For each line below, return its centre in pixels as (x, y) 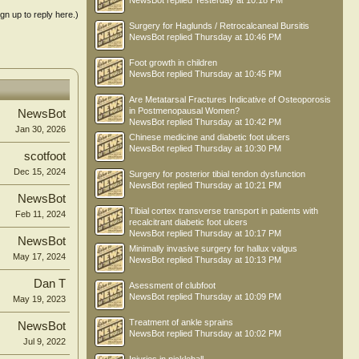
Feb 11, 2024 (40, 214)
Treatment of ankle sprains (181, 322)
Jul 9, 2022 (44, 341)
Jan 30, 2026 (40, 129)
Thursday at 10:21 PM (238, 185)
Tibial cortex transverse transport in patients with (224, 211)
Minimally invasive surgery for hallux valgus (213, 248)
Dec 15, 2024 (40, 171)
